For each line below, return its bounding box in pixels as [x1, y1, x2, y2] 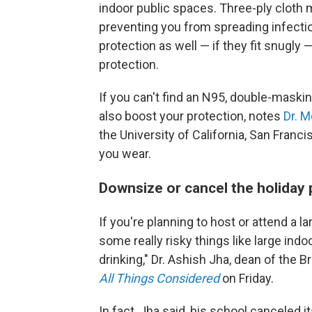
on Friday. [219, 270, 274, 286]
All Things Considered [99, 270, 219, 286]
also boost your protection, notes [99, 108, 283, 123]
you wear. [99, 146, 151, 161]
